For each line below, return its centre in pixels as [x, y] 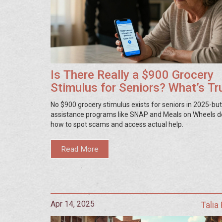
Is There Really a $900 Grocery [132, 75]
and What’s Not [92, 100]
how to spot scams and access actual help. [117, 124]
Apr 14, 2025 [73, 204]
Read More [80, 149]
